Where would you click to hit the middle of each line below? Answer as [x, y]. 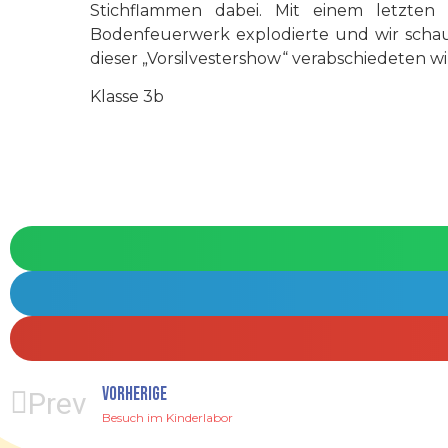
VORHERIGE [134, 394]
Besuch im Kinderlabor [167, 417]
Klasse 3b [127, 97]
